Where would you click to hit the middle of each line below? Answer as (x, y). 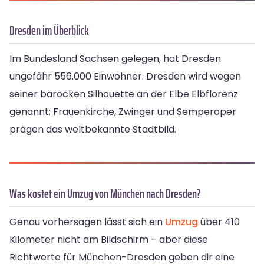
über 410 (219, 222)
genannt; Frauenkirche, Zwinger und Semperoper (123, 111)
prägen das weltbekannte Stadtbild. (93, 129)
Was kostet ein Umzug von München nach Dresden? (105, 193)
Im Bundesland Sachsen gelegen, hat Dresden (115, 58)
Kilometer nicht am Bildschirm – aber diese (109, 239)
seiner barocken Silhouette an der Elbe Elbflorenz (124, 94)
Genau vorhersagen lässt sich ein (87, 222)
